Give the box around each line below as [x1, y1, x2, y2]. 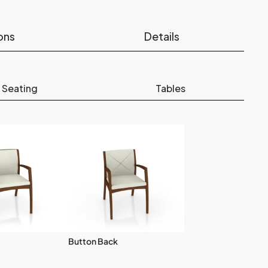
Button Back [68, 235, 118, 246]
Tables [155, 81, 185, 95]
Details [144, 29, 179, 43]
